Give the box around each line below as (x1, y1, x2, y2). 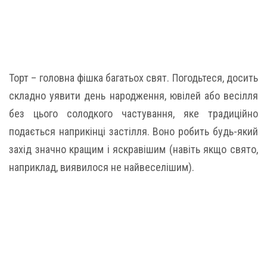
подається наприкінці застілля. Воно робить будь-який (9, 125, 258, 138)
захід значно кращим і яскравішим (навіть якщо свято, (9, 143, 258, 156)
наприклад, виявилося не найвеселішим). (9, 161, 194, 173)
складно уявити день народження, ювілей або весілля (9, 89, 258, 102)
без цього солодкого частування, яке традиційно (9, 107, 258, 120)
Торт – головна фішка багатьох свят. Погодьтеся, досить (9, 72, 258, 84)
